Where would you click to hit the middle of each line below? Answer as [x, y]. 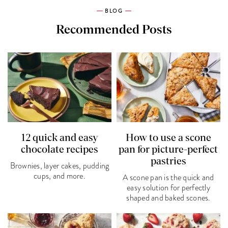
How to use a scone [168, 138]
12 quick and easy [60, 138]
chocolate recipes [60, 150]
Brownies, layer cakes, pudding [60, 166]
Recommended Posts [114, 30]
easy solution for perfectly [168, 188]
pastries [168, 162]
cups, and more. [60, 176]
